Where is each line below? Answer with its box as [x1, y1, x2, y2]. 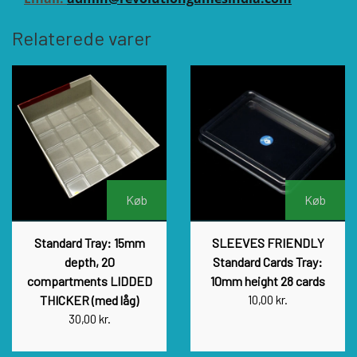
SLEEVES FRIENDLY [211, 234, 324, 250]
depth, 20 [64, 253, 115, 269]
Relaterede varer [12, 25, 151, 49]
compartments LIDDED [26, 273, 152, 288]
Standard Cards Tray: [213, 253, 323, 269]
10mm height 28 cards [210, 273, 325, 288]
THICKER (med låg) [40, 292, 139, 308]
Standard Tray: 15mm [33, 234, 145, 250]
